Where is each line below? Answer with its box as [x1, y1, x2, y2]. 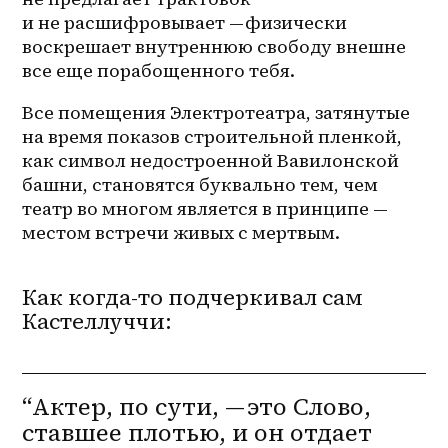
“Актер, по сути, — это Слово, [22, 389, 372, 423]
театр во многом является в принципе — [22, 195, 390, 221]
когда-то [68, 281, 164, 312]
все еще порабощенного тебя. [22, 57, 296, 83]
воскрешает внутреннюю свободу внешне [22, 33, 407, 59]
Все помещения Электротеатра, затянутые [22, 99, 411, 125]
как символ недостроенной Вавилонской [22, 147, 400, 173]
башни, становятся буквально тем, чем [22, 171, 379, 197]
